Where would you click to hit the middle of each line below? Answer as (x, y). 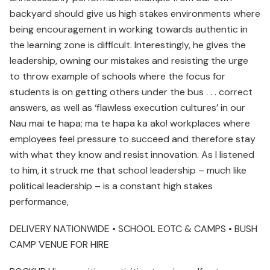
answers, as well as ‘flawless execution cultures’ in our (127, 107)
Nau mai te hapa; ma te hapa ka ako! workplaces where (130, 123)
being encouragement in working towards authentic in (129, 29)
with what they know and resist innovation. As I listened (132, 154)
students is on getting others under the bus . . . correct (131, 92)
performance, (39, 201)
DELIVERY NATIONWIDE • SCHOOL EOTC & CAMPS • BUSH (133, 228)
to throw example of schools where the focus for (118, 76)
